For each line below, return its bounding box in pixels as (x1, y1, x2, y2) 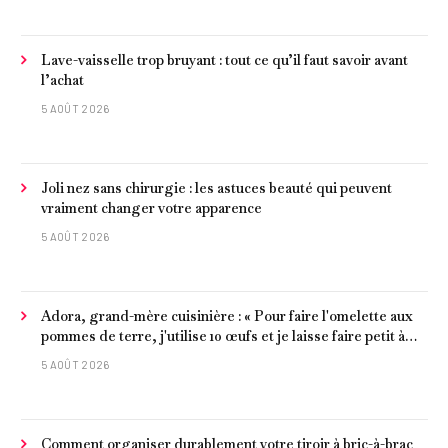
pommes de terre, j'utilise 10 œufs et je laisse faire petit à (41, 327, 405, 346)
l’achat (41, 71, 84, 90)
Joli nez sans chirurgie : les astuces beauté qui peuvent (41, 179, 392, 198)
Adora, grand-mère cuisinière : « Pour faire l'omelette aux (41, 307, 413, 326)
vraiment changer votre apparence (41, 199, 262, 218)
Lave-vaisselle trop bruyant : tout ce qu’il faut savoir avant (41, 51, 408, 70)
